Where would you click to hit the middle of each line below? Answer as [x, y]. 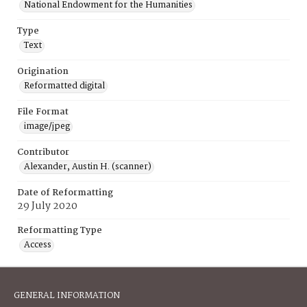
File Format [43, 112]
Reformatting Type [60, 231]
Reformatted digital [64, 86]
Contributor [43, 152]
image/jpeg [47, 126]
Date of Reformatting [65, 193]
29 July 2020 [47, 206]
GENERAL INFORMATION [67, 296]
